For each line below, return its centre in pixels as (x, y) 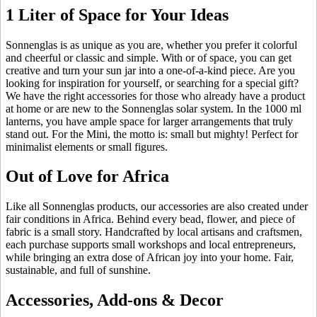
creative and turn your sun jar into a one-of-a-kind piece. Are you (150, 70)
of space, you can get (244, 57)
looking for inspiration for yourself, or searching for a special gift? (152, 83)
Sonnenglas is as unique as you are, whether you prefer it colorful (151, 45)
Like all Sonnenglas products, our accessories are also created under (157, 207)
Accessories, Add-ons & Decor (115, 300)
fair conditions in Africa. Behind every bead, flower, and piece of (150, 219)
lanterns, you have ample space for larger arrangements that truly (149, 121)
